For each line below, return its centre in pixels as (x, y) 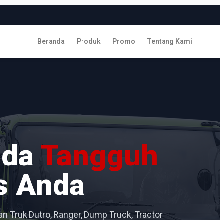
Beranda (51, 41)
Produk (88, 41)
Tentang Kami (169, 41)
